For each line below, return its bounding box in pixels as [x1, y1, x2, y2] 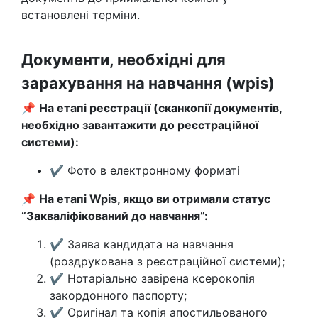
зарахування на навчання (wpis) [21, 74, 275, 92]
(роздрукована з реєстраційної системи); [50, 254, 285, 268]
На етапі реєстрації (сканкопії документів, [39, 101, 282, 115]
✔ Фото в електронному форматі [50, 163, 240, 177]
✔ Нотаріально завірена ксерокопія [50, 271, 255, 285]
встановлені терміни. [21, 8, 143, 22]
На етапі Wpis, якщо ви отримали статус [39, 192, 270, 206]
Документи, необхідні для [21, 50, 226, 69]
